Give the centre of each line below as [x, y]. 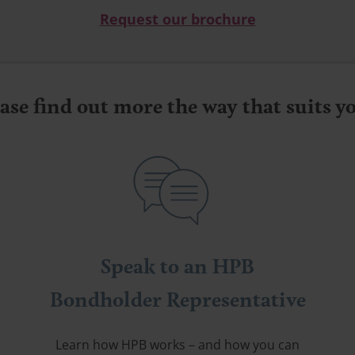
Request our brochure [177, 19]
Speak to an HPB [177, 268]
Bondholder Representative [177, 301]
